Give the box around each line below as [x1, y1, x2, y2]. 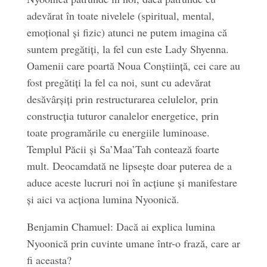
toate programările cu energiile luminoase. [26, 125, 210, 139]
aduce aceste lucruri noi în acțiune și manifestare [26, 175, 237, 190]
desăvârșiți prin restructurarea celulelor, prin [26, 92, 218, 106]
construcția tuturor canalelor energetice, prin [26, 108, 219, 123]
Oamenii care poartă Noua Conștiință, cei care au [26, 58, 240, 73]
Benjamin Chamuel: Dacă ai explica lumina [26, 219, 215, 234]
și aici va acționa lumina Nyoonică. [26, 192, 179, 206]
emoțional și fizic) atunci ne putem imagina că [26, 25, 227, 39]
